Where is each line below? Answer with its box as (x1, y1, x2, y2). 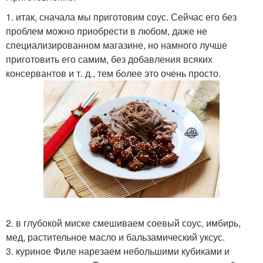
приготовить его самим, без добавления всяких (6, 52, 213, 66)
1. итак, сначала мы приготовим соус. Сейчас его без (6, 10, 237, 23)
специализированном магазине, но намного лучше (6, 38, 227, 52)
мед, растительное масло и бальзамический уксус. (6, 230, 225, 244)
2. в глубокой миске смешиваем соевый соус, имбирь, (6, 216, 241, 230)
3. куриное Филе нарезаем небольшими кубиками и (6, 244, 230, 258)
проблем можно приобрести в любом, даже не (6, 24, 207, 38)
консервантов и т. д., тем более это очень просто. (6, 66, 221, 80)
